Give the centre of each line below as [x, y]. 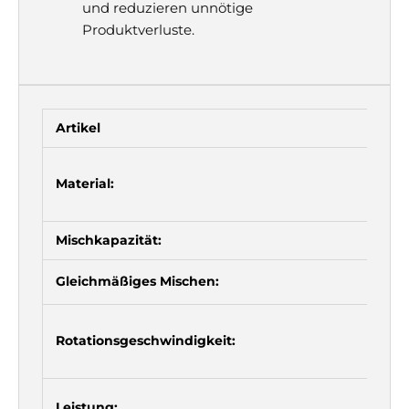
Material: [85, 183]
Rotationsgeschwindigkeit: [146, 340]
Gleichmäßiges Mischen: [137, 281]
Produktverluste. [138, 30]
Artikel [78, 127]
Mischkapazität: [109, 240]
